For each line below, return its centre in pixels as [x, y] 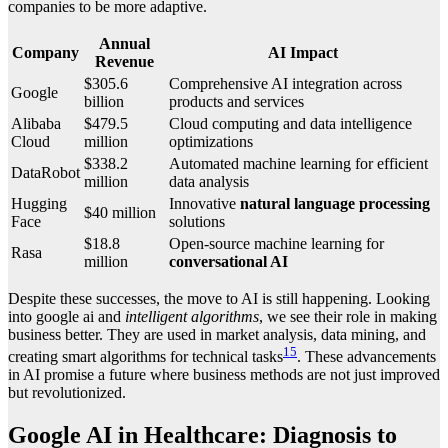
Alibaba [36, 124]
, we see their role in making [348, 317]
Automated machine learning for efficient [298, 164]
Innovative [204, 204]
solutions [197, 222]
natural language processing [335, 204]
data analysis [209, 182]
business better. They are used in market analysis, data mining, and [217, 335]
